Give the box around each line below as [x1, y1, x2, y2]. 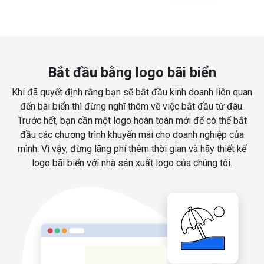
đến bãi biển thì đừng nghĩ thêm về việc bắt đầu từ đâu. [20, 101, 244, 113]
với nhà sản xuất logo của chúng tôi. [84, 157, 232, 169]
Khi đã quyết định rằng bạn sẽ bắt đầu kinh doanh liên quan [12, 87, 252, 98]
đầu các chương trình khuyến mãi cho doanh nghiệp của [20, 129, 244, 141]
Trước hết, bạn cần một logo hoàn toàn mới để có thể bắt [17, 115, 247, 127]
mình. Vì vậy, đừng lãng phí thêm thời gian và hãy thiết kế [18, 143, 246, 155]
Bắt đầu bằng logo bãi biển [48, 64, 216, 81]
